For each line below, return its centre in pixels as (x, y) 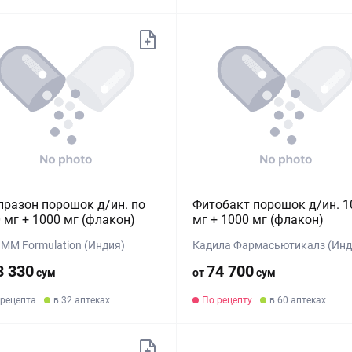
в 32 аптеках (82, 300)
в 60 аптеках (297, 300)
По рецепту (227, 300)
